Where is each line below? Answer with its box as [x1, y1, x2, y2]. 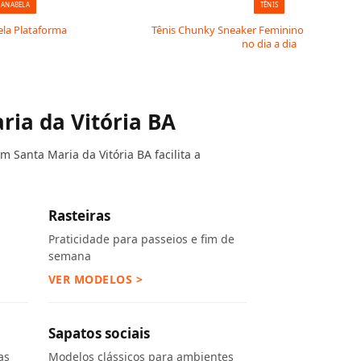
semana [48, 248, 91, 263]
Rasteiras [48, 206, 110, 225]
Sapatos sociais [48, 324, 150, 342]
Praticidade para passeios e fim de [48, 231, 234, 247]
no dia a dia [242, 36, 297, 51]
